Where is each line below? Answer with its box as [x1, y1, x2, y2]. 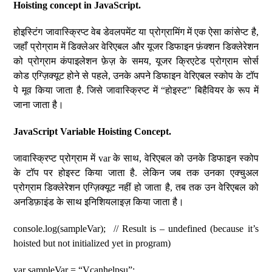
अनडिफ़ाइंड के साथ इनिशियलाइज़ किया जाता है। [13, 197, 185, 207]
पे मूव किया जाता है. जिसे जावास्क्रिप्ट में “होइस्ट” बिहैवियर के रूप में [13, 85, 259, 95]
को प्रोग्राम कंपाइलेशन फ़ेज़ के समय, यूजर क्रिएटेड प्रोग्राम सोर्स [13, 56, 259, 66]
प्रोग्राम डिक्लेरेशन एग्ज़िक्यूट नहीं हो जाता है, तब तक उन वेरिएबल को [13, 182, 259, 192]
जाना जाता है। [13, 100, 64, 110]
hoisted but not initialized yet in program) [13, 238, 171, 248]
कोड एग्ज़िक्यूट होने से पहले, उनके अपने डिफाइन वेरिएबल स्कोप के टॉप [13, 70, 259, 81]
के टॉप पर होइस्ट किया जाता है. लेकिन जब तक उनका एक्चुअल [13, 168, 259, 178]
